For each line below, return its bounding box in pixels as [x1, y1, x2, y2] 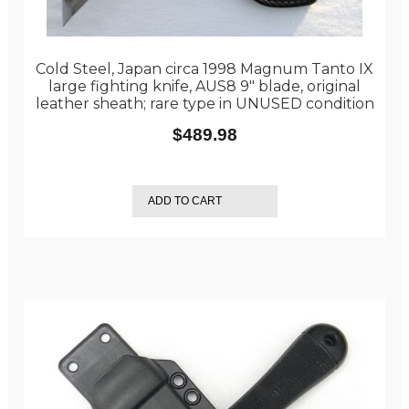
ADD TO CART [147, 194, 222, 207]
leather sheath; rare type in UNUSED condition [35, 95, 374, 112]
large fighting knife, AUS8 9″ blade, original [48, 78, 361, 95]
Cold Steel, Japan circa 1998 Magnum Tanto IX [36, 60, 373, 78]
